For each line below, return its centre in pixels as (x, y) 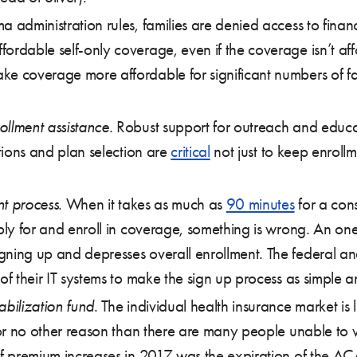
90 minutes (260, 204)
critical (190, 151)
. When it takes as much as (142, 204)
